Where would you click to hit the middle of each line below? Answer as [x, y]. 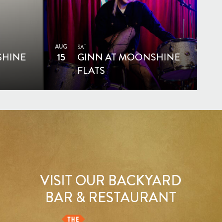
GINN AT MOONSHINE [129, 57]
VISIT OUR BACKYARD [111, 180]
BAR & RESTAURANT [111, 197]
